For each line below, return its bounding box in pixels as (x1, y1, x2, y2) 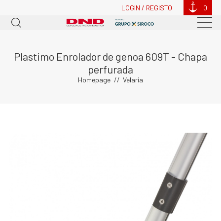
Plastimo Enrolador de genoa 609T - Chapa (14, 49, 207, 63)
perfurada (88, 62, 133, 75)
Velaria (123, 75, 143, 84)
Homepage (78, 75, 110, 84)
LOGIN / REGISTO (121, 3, 173, 12)
